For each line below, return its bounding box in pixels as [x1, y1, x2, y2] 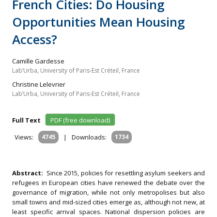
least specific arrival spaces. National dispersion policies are [12, 207, 205, 216]
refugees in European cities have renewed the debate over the [12, 178, 205, 187]
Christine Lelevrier [12, 80, 65, 89]
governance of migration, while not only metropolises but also [12, 188, 205, 197]
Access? [12, 31, 57, 48]
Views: [15, 133, 33, 141]
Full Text [12, 116, 44, 124]
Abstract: [12, 169, 46, 177]
